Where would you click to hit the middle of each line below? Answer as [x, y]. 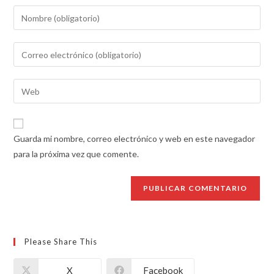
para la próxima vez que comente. [76, 154]
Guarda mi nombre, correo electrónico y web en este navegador [135, 139]
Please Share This [61, 242]
